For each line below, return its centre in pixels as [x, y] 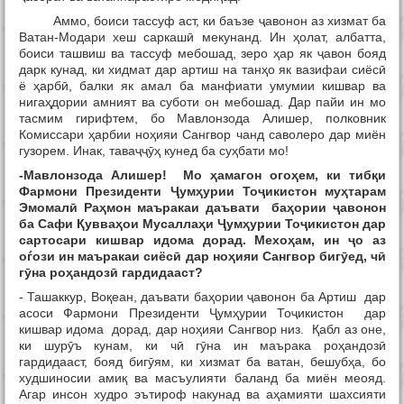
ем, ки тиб [335, 175]
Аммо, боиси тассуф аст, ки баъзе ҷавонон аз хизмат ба [202, 21]
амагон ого [254, 175]
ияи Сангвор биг [288, 257]
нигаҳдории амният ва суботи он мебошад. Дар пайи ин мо [202, 102]
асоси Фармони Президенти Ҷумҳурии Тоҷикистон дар [202, 313]
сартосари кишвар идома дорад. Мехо [154, 240]
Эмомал [44, 208]
